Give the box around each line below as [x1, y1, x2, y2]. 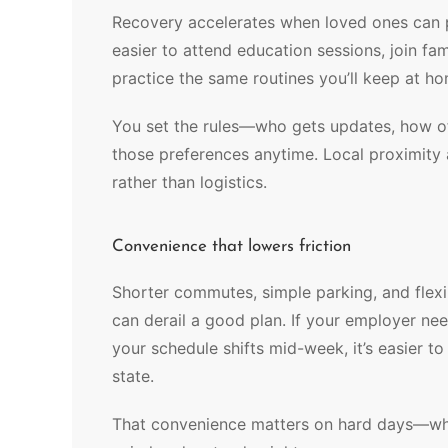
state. [112, 366, 159, 386]
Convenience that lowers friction [112, 238, 351, 255]
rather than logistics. [112, 172, 267, 192]
